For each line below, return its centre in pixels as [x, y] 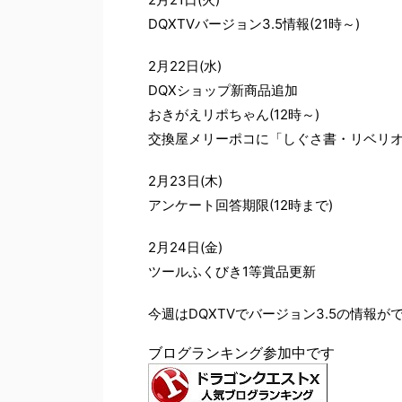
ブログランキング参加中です [241, 352]
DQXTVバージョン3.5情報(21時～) [254, 23]
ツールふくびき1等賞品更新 [232, 271]
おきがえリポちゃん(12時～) [234, 114]
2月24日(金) [185, 247]
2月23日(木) [185, 180]
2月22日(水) [185, 66]
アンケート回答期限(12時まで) [240, 205]
